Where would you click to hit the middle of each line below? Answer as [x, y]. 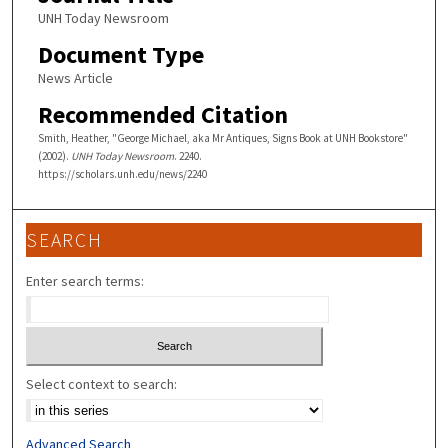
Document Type [120, 54]
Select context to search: [102, 383]
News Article [75, 77]
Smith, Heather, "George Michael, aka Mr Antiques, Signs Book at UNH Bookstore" [222, 137]
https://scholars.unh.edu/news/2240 [122, 173]
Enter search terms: [85, 281]
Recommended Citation [162, 114]
